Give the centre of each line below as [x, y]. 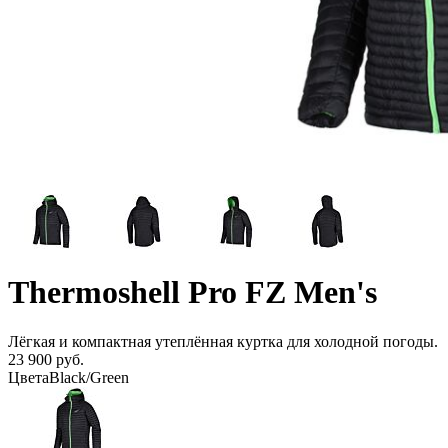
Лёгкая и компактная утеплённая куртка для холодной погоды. [223, 341]
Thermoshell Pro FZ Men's [192, 292]
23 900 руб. [46, 359]
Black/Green [89, 377]
